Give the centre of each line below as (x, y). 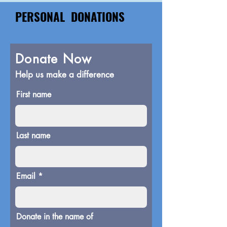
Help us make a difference (65, 74)
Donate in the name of (54, 217)
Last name (33, 136)
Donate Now (54, 59)
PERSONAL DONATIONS (84, 17)
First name (34, 94)
